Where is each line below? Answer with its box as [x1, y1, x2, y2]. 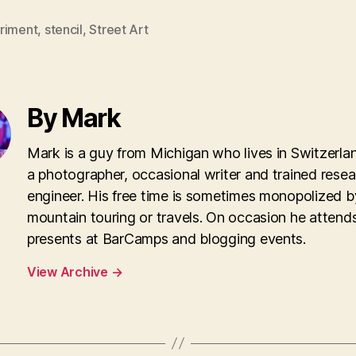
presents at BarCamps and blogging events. [27, 230, 306, 247]
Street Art [89, 21, 149, 37]
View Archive [27, 263, 111, 280]
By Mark [27, 102, 121, 133]
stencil [44, 21, 83, 37]
